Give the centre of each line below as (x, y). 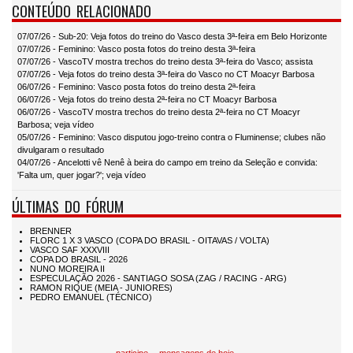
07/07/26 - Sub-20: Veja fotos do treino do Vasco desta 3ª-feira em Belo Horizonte (172, 37)
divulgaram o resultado (61, 150)
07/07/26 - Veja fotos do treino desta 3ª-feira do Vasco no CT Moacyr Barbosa (166, 74)
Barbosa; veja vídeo (56, 125)
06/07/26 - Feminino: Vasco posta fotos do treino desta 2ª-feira (136, 87)
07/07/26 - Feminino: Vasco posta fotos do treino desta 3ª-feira (136, 49)
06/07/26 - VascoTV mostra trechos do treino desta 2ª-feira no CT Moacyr (159, 112)
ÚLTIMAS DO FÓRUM (68, 206)
